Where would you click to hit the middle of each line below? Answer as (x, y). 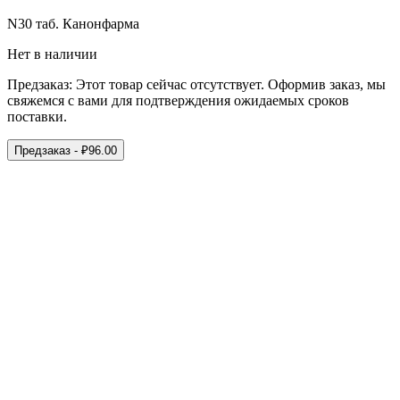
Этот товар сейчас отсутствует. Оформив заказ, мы (229, 85)
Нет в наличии (52, 54)
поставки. (37, 117)
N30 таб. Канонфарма (73, 24)
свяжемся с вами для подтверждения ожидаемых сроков (178, 101)
